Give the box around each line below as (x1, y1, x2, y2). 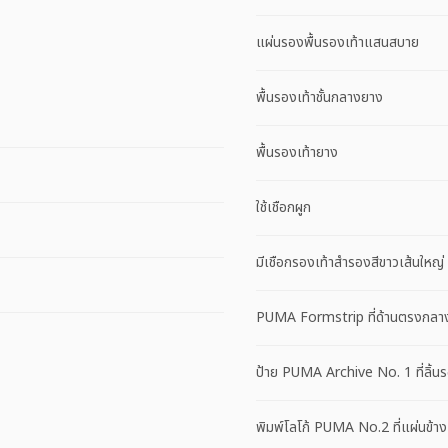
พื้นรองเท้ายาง (256, 142, 338, 164)
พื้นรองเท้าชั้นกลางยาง (256, 87, 383, 109)
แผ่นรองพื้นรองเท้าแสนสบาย (256, 32, 419, 54)
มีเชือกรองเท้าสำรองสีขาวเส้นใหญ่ (256, 252, 444, 274)
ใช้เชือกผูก (256, 197, 311, 219)
